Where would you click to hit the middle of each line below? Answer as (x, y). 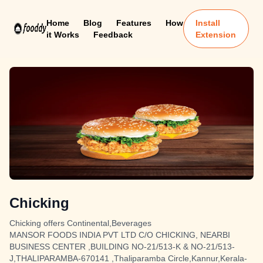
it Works (63, 35)
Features (134, 23)
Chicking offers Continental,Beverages (80, 223)
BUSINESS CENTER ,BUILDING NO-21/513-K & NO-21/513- (122, 247)
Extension (216, 35)
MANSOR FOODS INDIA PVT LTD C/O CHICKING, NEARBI (120, 235)
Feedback (113, 35)
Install (208, 23)
